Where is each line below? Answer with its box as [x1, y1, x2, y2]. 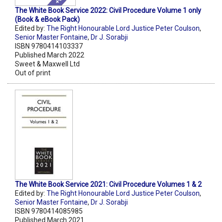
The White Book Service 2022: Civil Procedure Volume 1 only [15, 6, 201, 14]
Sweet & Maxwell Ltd [15, 59, 80, 68]
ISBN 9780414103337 [15, 42, 83, 50]
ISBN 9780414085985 [15, 207, 83, 215]
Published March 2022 [15, 51, 84, 59]
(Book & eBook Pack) [15, 15, 80, 23]
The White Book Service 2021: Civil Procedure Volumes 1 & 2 [15, 180, 202, 188]
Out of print [15, 68, 51, 77]
